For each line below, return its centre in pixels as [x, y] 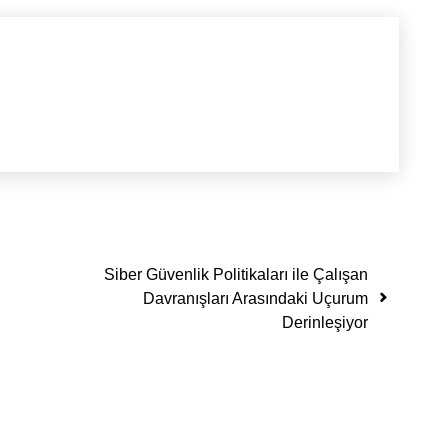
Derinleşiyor [325, 323]
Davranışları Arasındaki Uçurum [255, 299]
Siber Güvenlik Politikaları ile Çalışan [236, 275]
